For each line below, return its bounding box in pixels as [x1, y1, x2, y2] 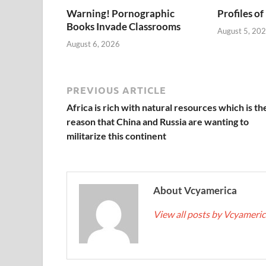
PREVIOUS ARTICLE [66, 83, 166, 96]
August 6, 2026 [66, 39, 120, 49]
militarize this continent [66, 129, 166, 141]
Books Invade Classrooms [66, 20, 180, 33]
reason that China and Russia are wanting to [66, 115, 249, 127]
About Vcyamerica [153, 183, 237, 197]
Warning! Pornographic [66, 7, 175, 20]
